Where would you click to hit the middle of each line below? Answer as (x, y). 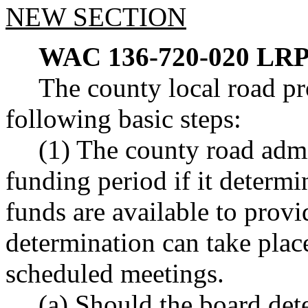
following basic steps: (123, 118)
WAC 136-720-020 (144, 56)
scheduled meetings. (115, 273)
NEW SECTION (96, 16)
